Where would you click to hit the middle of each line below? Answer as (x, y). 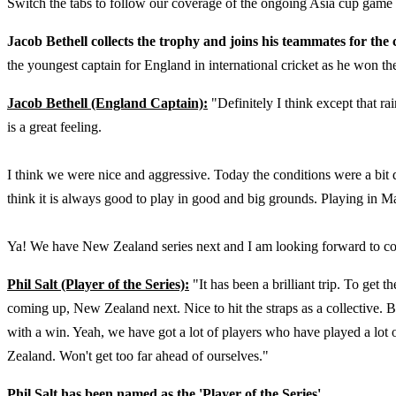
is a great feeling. (56, 127)
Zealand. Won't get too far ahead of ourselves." (138, 356)
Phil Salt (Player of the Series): (98, 284)
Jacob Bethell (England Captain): (107, 103)
